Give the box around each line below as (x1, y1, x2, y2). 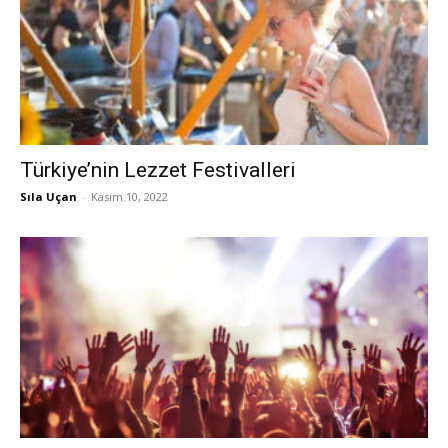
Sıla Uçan (20, 188, 77, 204)
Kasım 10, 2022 (91, 188, 168, 204)
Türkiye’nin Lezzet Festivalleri (20, 157, 296, 182)
